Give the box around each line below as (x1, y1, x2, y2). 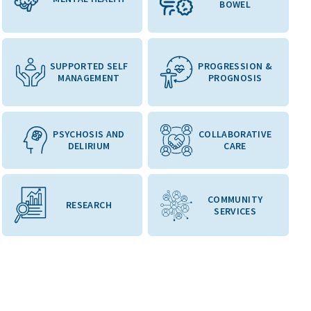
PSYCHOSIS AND (53, 128, 125, 141)
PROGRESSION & (198, 60, 272, 73)
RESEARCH (66, 199, 112, 212)
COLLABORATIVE (198, 128, 272, 141)
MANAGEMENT (58, 72, 120, 85)
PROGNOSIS (208, 72, 262, 85)
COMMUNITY (208, 192, 263, 205)
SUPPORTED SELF (49, 60, 128, 73)
